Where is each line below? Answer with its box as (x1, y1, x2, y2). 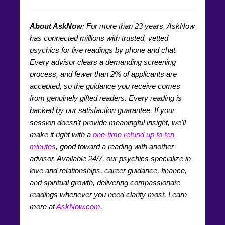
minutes (30, 142, 56, 151)
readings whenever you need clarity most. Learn (30, 190, 187, 199)
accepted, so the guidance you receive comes (30, 81, 180, 90)
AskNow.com (56, 202, 100, 211)
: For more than (82, 21, 135, 30)
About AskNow (30, 21, 82, 30)
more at (30, 202, 56, 211)
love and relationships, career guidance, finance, (30, 166, 187, 175)
